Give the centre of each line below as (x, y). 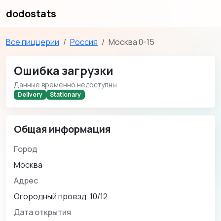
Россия (84, 42)
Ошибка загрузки (64, 71)
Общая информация (62, 129)
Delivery (30, 95)
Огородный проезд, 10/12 (61, 197)
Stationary (66, 95)
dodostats (31, 14)
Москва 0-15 (131, 42)
